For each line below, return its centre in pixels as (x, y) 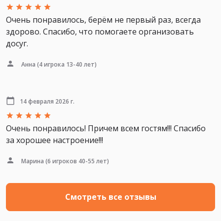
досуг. (17, 43)
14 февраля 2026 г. (47, 101)
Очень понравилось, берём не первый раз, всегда (103, 19)
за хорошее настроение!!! (55, 140)
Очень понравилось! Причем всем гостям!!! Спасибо (106, 128)
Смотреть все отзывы (110, 197)
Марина (33, 161)
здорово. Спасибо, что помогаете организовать (100, 31)
